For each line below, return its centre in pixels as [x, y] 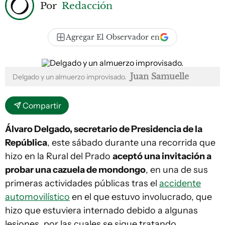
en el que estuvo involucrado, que [141, 197]
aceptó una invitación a [162, 156]
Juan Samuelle [159, 76]
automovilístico [37, 197]
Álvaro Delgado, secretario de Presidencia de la [104, 129]
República [26, 143]
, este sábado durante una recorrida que [131, 143]
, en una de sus [177, 170]
